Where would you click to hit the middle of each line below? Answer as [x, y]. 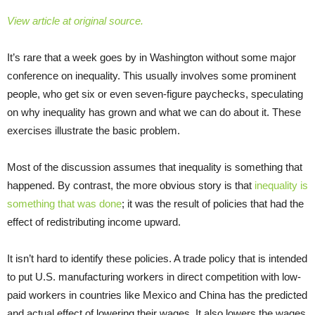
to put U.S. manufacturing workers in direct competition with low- [154, 277]
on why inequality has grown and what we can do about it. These [154, 112]
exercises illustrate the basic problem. [94, 131]
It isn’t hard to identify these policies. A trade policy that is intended [157, 259]
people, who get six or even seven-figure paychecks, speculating [155, 94]
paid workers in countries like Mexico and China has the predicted [157, 295]
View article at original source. [75, 21]
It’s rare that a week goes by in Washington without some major [152, 58]
